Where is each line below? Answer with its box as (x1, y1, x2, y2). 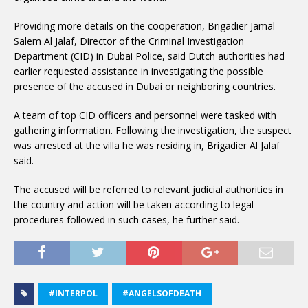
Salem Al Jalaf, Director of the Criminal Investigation (14, 34, 244, 47)
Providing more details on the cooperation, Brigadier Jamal (14, 19, 275, 32)
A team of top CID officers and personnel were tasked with (14, 109, 276, 122)
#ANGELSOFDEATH (122, 287, 201, 299)
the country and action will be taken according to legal (14, 198, 254, 211)
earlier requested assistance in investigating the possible (14, 65, 263, 78)
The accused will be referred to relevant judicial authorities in (14, 183, 283, 196)
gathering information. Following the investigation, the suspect (14, 124, 291, 137)
